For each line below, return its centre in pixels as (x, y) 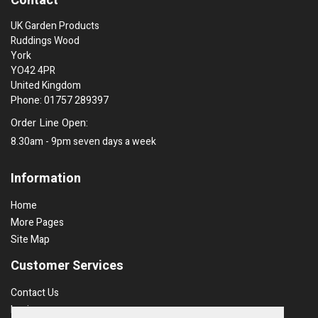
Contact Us (35, 292)
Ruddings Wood (45, 40)
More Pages (37, 222)
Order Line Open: (49, 122)
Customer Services (67, 265)
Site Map (30, 239)
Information (46, 178)
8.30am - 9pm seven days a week (83, 141)
